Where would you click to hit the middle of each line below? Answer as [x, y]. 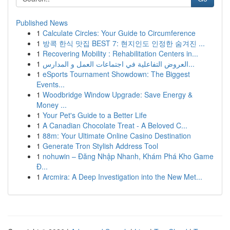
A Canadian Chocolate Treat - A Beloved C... [115, 125]
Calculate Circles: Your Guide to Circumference [119, 33]
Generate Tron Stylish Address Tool [100, 146]
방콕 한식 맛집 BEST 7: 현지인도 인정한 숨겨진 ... [124, 43]
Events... [51, 84]
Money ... [52, 105]
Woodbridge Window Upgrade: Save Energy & [118, 94]
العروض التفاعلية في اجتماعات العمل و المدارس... [191, 64]
